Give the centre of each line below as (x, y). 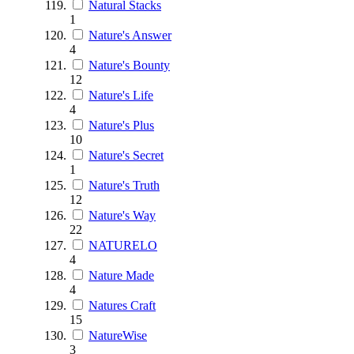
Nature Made (121, 275)
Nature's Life (121, 95)
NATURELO (123, 245)
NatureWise (118, 335)
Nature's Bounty (129, 65)
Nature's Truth (124, 185)
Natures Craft (122, 305)
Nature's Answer (130, 35)
